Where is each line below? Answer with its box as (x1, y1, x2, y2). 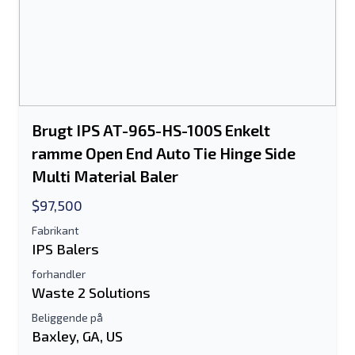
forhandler (32, 267, 86, 281)
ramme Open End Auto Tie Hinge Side (32, 143, 296, 162)
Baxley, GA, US (32, 327, 123, 345)
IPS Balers (32, 240, 99, 258)
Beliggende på (32, 311, 103, 324)
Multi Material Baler (32, 166, 178, 185)
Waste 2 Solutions (32, 284, 151, 301)
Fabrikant (32, 223, 79, 237)
